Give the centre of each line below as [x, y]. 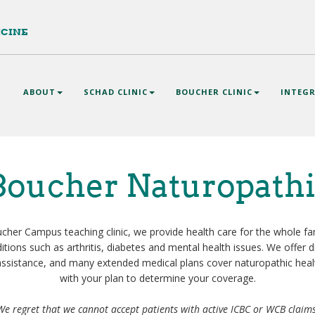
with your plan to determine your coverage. [157, 278]
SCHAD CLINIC [115, 92]
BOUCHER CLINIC [214, 92]
